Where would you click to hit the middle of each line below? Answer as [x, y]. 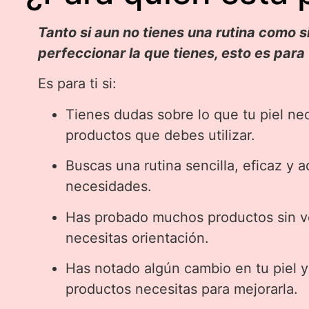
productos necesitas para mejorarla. [182, 289]
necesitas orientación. [138, 238]
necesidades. [109, 187]
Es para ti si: [78, 84]
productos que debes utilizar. [161, 135]
